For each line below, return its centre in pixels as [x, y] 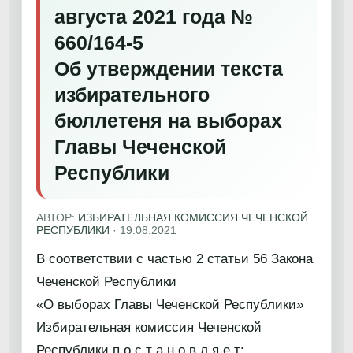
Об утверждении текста [169, 69]
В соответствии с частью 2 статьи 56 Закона [175, 259]
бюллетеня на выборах [168, 121]
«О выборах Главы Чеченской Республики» [170, 305]
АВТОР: [57, 217]
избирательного [132, 95]
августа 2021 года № [154, 17]
